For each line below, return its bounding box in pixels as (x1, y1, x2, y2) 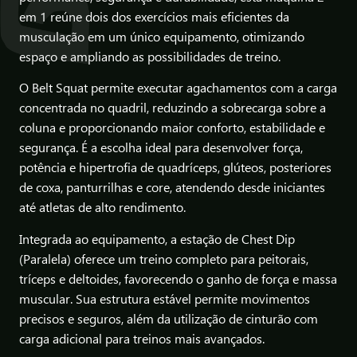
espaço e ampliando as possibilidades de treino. (19, 49, 280, 65)
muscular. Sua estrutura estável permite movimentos (19, 291, 310, 307)
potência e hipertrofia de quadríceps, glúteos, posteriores (19, 160, 331, 176)
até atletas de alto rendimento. (19, 200, 186, 216)
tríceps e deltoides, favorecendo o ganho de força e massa (19, 271, 337, 287)
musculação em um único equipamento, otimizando (19, 29, 304, 45)
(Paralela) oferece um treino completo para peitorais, (19, 251, 308, 267)
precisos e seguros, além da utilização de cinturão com (19, 311, 318, 327)
